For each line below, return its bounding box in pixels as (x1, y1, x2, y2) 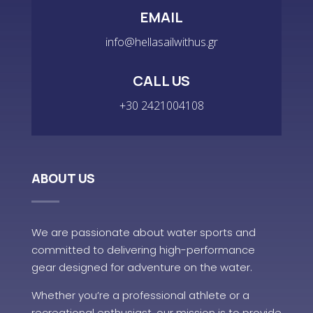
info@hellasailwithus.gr (105, 34, 218, 50)
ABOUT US (31, 170, 95, 187)
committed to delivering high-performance (31, 242, 255, 257)
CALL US (133, 71, 191, 90)
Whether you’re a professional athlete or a (31, 288, 249, 303)
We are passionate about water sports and (31, 225, 256, 240)
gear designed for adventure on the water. (31, 260, 252, 275)
